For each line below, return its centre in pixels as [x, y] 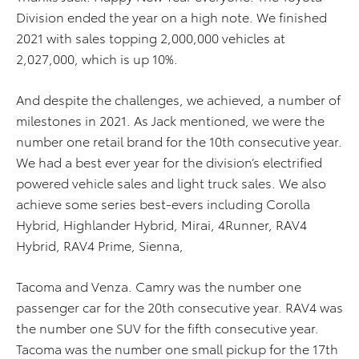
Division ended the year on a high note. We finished [171, 16]
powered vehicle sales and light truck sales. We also [171, 182]
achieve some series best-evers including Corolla [163, 203]
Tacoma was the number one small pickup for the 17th [177, 348]
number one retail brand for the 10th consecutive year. [179, 141]
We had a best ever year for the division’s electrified [169, 161]
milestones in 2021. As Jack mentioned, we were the [170, 120]
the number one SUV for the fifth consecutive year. [167, 327]
